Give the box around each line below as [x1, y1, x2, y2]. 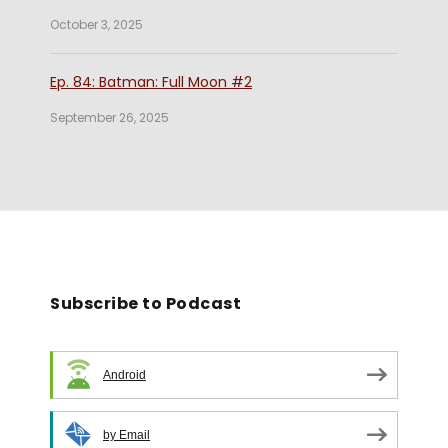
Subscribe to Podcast [50, 291, 241, 315]
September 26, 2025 [50, 108, 169, 126]
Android [103, 368, 146, 383]
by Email [103, 428, 150, 443]
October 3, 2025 [50, 15, 143, 33]
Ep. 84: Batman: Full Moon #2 [50, 71, 252, 92]
